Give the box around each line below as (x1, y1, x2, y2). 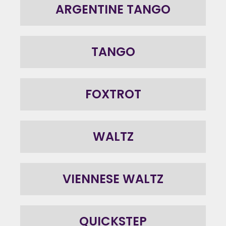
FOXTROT (85, 86, 141, 103)
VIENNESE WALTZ (63, 171, 163, 188)
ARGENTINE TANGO (55, 1, 171, 18)
